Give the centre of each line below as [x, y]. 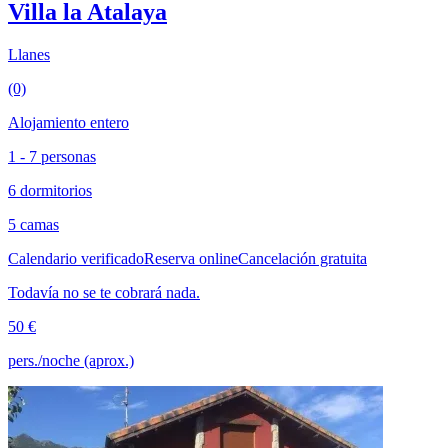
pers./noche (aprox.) [71, 360]
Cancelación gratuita [302, 258]
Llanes [29, 54]
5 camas [33, 224]
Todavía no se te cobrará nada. [104, 292]
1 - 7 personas [52, 156]
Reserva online [191, 258]
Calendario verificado [76, 258]
